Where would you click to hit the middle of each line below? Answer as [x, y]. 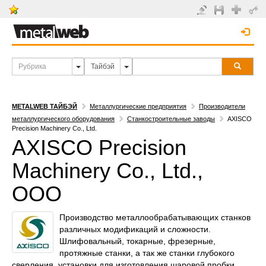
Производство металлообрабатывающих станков [155, 217]
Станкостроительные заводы [171, 119]
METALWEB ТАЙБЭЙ [45, 106]
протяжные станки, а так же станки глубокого [147, 253]
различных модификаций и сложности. [135, 229]
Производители [222, 106]
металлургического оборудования [63, 119]
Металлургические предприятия [138, 106]
